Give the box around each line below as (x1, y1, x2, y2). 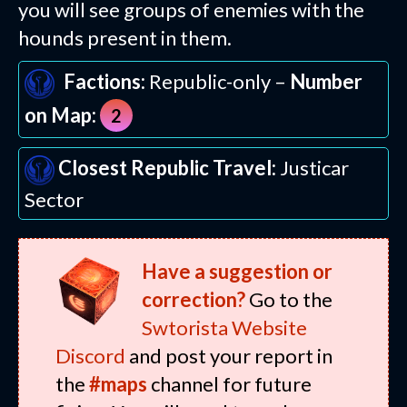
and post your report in (125, 342, 333, 368)
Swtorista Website (141, 314, 307, 340)
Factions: (64, 68, 145, 94)
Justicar (276, 154, 349, 180)
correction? (141, 286, 245, 312)
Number (290, 68, 362, 94)
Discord (55, 342, 125, 368)
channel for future (147, 371, 312, 396)
